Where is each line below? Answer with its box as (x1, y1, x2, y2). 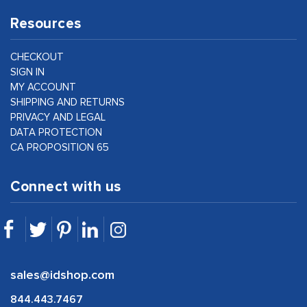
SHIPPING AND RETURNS (10, 97, 125, 108)
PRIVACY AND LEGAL (10, 112, 106, 123)
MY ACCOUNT (10, 82, 76, 93)
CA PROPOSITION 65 (10, 142, 109, 153)
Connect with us (10, 179, 121, 194)
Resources (10, 16, 82, 31)
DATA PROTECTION (10, 127, 102, 138)
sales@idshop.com (10, 269, 114, 282)
